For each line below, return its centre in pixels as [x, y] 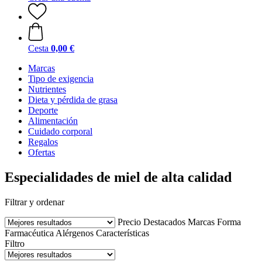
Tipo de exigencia [61, 79]
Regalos [43, 142]
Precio [129, 222]
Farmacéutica [29, 233]
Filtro [15, 243]
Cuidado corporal [60, 131]
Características [123, 233]
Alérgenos [75, 233]
